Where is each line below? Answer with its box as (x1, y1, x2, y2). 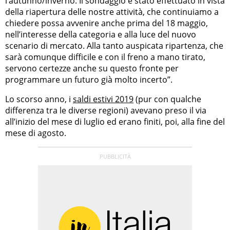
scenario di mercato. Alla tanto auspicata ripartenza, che (5, 40, 223, 52)
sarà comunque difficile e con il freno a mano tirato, (5, 51, 205, 63)
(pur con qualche (133, 93, 201, 105)
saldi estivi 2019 (73, 93, 133, 105)
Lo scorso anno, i (5, 93, 73, 105)
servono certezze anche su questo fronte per (5, 63, 179, 74)
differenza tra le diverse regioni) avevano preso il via (5, 105, 206, 117)
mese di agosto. (5, 127, 66, 139)
